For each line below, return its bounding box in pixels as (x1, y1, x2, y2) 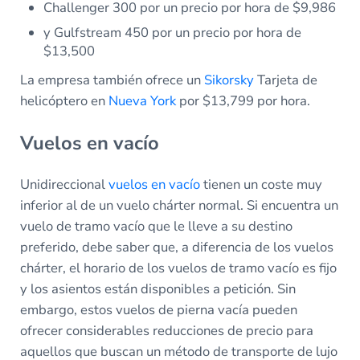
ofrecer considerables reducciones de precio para (19, 321, 313, 340)
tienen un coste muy (199, 174, 322, 194)
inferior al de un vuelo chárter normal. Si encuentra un (19, 195, 338, 215)
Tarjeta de (253, 71, 317, 90)
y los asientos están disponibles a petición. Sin (19, 279, 296, 298)
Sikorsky (203, 71, 254, 90)
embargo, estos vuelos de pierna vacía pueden (19, 300, 297, 319)
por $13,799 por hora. (175, 92, 310, 111)
